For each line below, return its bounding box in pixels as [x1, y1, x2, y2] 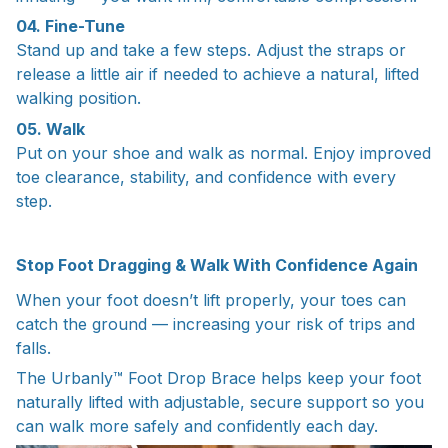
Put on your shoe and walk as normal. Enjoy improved [16, 142, 431, 163]
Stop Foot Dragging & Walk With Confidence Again [16, 255, 418, 276]
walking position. [16, 88, 141, 109]
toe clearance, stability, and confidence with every [16, 166, 396, 187]
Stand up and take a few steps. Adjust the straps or [16, 40, 406, 61]
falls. [16, 337, 51, 358]
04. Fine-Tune [16, 16, 125, 37]
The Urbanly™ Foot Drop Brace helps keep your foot [16, 368, 421, 389]
